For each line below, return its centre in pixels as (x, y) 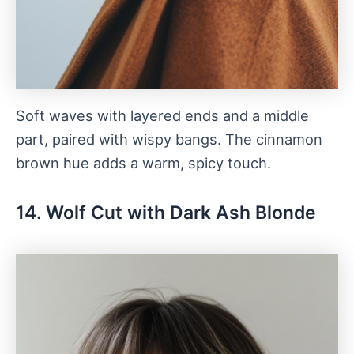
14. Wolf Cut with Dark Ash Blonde (166, 213)
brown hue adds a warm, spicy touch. (143, 163)
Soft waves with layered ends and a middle (162, 116)
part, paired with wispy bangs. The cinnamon (169, 139)
